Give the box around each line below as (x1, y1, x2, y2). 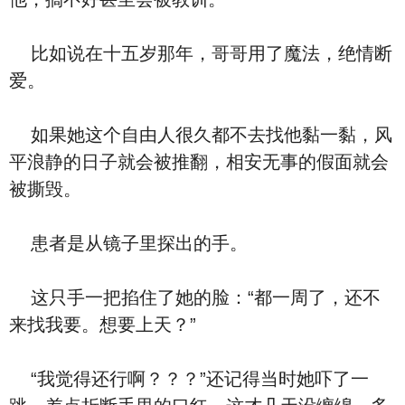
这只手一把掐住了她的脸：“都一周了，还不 (9, 287, 381, 307)
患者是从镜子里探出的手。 (9, 233, 248, 253)
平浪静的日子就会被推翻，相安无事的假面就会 (9, 152, 389, 172)
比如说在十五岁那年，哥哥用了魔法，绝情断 (9, 43, 392, 63)
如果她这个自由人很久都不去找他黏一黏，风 (9, 125, 392, 145)
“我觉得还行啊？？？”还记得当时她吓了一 (9, 369, 369, 389)
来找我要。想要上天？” (9, 315, 196, 334)
